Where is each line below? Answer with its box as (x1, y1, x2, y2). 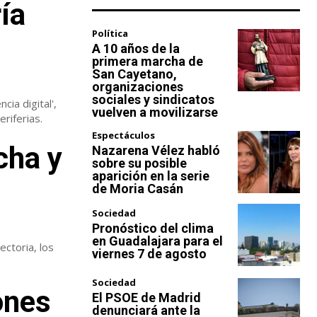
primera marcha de (92, 53, 203, 69)
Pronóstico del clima (92, 221, 214, 236)
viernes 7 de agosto (92, 246, 207, 262)
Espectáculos (92, 128, 155, 142)
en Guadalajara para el (92, 234, 223, 249)
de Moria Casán (92, 180, 183, 196)
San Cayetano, (92, 66, 177, 81)
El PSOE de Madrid (92, 290, 201, 306)
